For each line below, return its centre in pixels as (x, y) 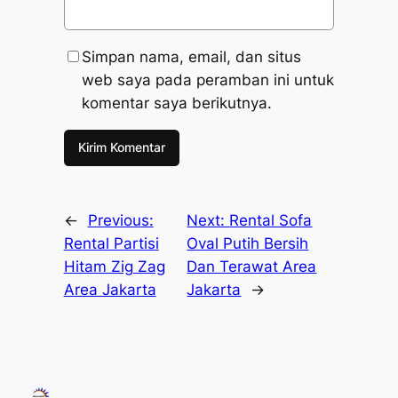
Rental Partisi (111, 243)
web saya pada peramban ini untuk (207, 80)
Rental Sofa (271, 220)
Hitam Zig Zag (114, 266)
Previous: (120, 220)
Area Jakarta (110, 289)
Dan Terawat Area (252, 266)
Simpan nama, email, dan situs (191, 56)
